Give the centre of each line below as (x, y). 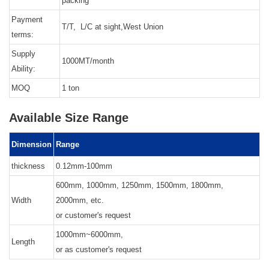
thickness (28, 166)
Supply (23, 54)
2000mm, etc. (80, 201)
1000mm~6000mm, (89, 235)
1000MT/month (88, 61)
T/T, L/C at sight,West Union (113, 27)
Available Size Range (69, 118)
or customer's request (93, 216)
